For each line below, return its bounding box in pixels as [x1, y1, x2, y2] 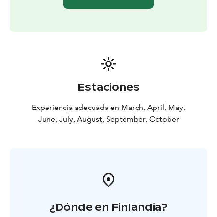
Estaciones [77, 80, 139, 93]
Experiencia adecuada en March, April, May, [32, 102, 185, 112]
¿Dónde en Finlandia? [49, 201, 168, 214]
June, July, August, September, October [38, 114, 179, 124]
